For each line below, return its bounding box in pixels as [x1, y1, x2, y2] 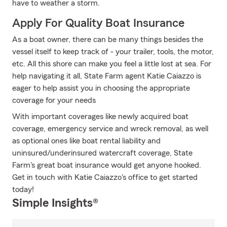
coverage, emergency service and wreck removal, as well [12, 125, 208, 133]
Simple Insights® [12, 197, 98, 209]
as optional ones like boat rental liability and [12, 137, 161, 145]
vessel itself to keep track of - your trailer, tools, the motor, [12, 48, 214, 56]
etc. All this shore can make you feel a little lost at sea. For [12, 60, 211, 68]
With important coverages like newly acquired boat [12, 112, 188, 121]
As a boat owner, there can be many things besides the [12, 35, 203, 44]
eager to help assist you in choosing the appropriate [12, 84, 190, 92]
